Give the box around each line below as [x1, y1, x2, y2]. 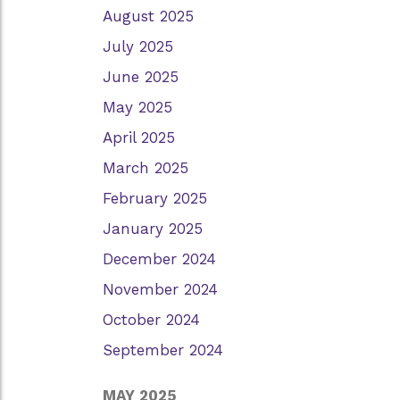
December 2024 [103, 249, 216, 268]
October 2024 [103, 310, 200, 329]
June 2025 [103, 67, 179, 86]
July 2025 [103, 37, 173, 55]
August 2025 [103, 6, 194, 25]
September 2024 [103, 340, 223, 359]
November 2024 [103, 279, 218, 298]
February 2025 [103, 188, 207, 207]
